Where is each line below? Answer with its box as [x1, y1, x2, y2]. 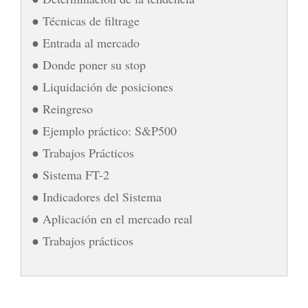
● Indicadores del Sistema [32, 188, 162, 205]
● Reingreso [32, 100, 93, 117]
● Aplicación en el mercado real [32, 210, 192, 227]
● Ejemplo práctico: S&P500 [32, 122, 177, 139]
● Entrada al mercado [32, 34, 140, 51]
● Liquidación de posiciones [32, 78, 173, 95]
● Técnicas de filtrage [32, 12, 140, 29]
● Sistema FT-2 [32, 166, 109, 183]
